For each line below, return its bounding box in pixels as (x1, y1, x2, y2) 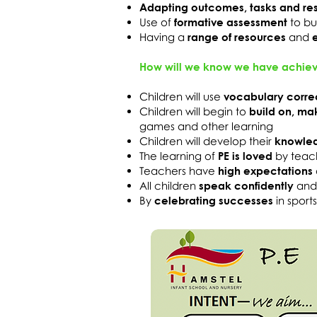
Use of (139, 16, 171, 28)
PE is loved (218, 149, 275, 162)
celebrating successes (154, 194, 273, 207)
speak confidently (199, 179, 294, 192)
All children (139, 179, 199, 192)
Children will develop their (139, 134, 275, 147)
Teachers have (139, 164, 218, 177)
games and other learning (139, 120, 273, 132)
